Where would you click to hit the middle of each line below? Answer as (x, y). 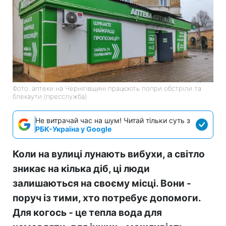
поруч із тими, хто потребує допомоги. (107, 198)
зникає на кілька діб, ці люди (81, 168)
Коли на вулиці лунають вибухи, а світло (109, 154)
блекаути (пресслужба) (50, 96)
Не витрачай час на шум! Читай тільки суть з (113, 120)
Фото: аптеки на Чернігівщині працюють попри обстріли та (107, 88)
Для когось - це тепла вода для (87, 212)
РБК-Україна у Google (73, 129)
